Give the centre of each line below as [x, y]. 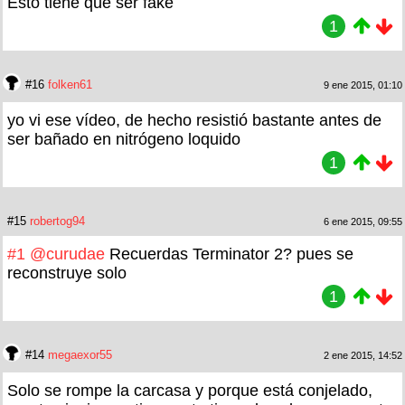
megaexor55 [80, 354]
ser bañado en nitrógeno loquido [124, 139]
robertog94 [57, 221]
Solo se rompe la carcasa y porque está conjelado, [190, 390]
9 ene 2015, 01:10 [363, 85]
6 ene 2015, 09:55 [363, 221]
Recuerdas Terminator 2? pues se [229, 254]
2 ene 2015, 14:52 [363, 355]
